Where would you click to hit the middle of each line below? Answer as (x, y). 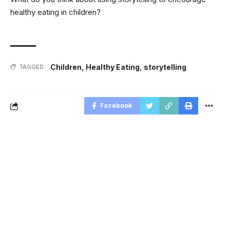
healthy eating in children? (55, 12)
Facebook (116, 106)
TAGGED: (32, 67)
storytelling (165, 67)
